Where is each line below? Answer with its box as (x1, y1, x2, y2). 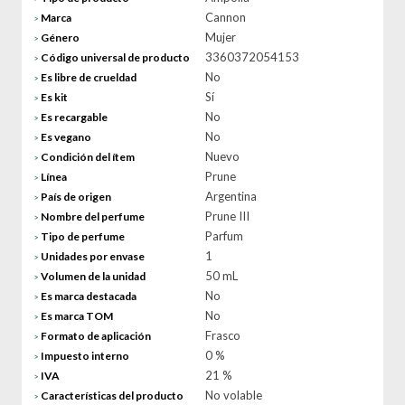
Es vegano (41, 130, 91, 144)
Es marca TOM (41, 309, 113, 323)
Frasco (205, 328, 240, 343)
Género (41, 31, 80, 44)
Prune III (205, 209, 250, 223)
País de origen (41, 190, 111, 203)
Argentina (205, 189, 257, 203)
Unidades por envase (41, 250, 145, 263)
